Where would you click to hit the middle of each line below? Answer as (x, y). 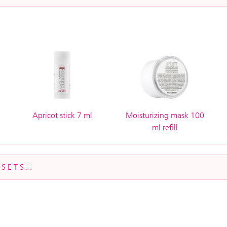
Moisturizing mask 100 (165, 115)
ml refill (165, 127)
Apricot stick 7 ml (62, 115)
